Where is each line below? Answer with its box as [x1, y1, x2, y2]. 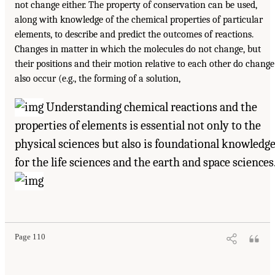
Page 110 [15, 233, 45, 242]
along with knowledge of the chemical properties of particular [15, 14, 263, 26]
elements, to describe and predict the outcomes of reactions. [15, 29, 254, 41]
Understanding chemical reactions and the [44, 100, 257, 115]
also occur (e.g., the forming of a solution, [15, 73, 180, 85]
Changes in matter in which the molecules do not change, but [15, 44, 261, 55]
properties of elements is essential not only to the [15, 118, 261, 133]
